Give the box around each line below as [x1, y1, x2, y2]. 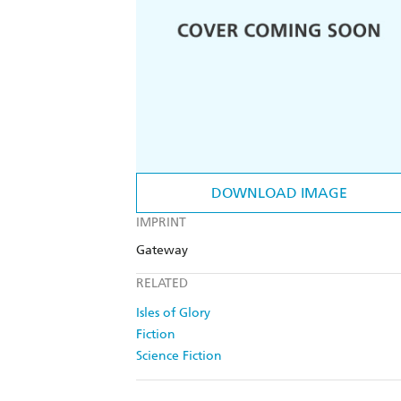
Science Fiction [136, 348, 222, 364]
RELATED [136, 276, 188, 292]
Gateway [136, 243, 188, 259]
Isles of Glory [136, 305, 210, 321]
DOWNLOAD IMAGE [211, 184, 347, 202]
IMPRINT [136, 215, 186, 231]
